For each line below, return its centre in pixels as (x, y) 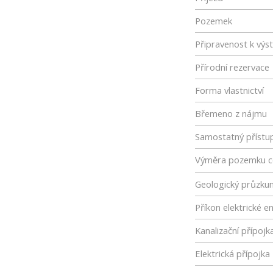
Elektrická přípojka (232, 253)
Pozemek (214, 21)
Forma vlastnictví (229, 90)
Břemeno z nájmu (231, 113)
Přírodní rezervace (232, 67)
